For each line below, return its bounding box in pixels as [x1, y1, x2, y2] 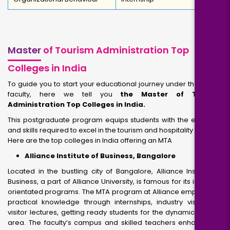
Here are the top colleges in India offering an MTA [8, 136, 172, 145]
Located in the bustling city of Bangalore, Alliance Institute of [8, 166, 222, 176]
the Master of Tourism [120, 89, 222, 99]
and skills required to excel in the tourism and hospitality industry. [8, 125, 222, 135]
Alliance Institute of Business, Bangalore [25, 151, 176, 161]
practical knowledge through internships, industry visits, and [8, 197, 222, 207]
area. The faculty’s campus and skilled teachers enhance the [8, 218, 222, 227]
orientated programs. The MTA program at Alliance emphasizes [8, 187, 222, 197]
